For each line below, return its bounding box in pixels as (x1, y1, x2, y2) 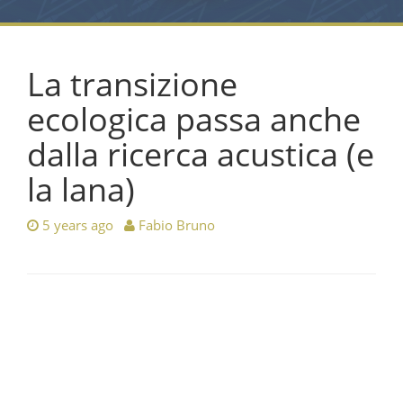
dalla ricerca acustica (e (27, 132, 374, 176)
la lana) (27, 167, 135, 211)
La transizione (27, 62, 237, 106)
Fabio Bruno (139, 216, 215, 234)
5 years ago (42, 216, 113, 234)
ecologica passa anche (27, 97, 361, 141)
